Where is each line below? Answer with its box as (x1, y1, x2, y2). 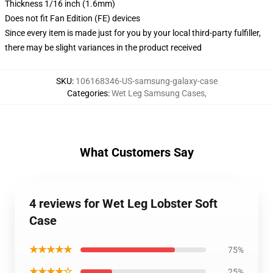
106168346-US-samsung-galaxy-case (75, 76, 218, 86)
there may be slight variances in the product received (5, 43, 202, 52)
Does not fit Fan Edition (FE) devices (5, 13, 140, 23)
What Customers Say (79, 145, 194, 160)
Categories (66, 88, 108, 98)
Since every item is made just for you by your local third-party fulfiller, (5, 28, 261, 38)
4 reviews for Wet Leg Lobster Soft (29, 196, 218, 211)
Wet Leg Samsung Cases (111, 88, 205, 98)
